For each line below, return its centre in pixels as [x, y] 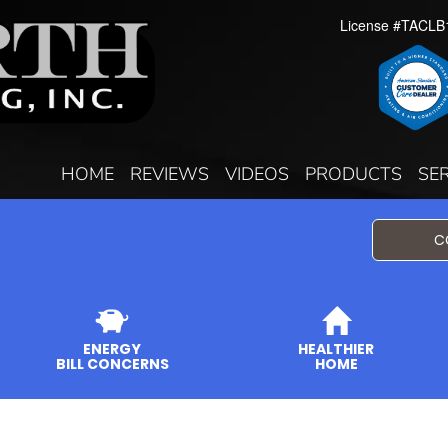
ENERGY [112, 349]
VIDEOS [257, 174]
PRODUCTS [353, 174]
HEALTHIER [336, 349]
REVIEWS [169, 174]
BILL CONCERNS [112, 364]
